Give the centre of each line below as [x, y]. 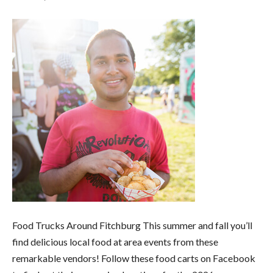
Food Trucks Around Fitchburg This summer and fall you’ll [132, 225]
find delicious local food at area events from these [115, 242]
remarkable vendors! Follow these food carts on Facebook [134, 258]
